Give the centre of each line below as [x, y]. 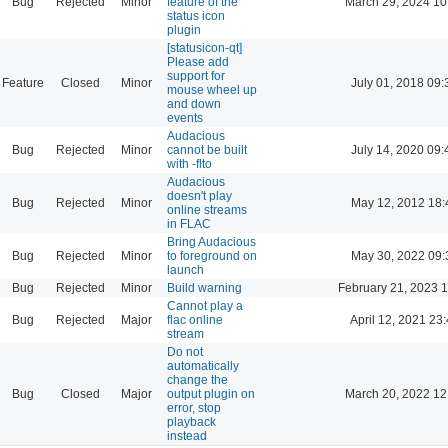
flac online [195, 319]
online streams [207, 209]
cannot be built [207, 149]
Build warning [204, 287]
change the [197, 379]
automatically [203, 365]
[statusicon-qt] [204, 47]
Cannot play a [205, 305]
